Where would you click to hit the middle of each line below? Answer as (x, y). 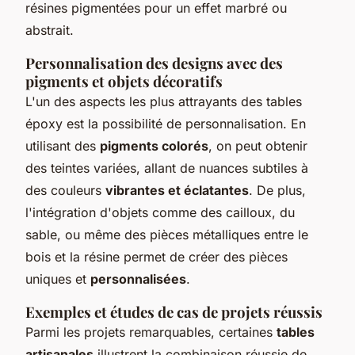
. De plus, (277, 190)
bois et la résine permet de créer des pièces (157, 256)
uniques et (58, 279)
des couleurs (65, 190)
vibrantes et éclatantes (177, 190)
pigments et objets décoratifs (124, 81)
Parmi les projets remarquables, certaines (151, 332)
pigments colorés (154, 145)
